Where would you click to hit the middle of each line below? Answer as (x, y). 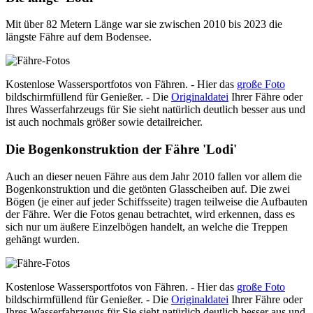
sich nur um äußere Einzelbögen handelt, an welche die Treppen (147, 226)
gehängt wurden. (43, 239)
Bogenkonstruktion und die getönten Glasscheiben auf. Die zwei (148, 189)
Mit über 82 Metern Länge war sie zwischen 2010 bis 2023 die (144, 24)
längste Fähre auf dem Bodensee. (79, 37)
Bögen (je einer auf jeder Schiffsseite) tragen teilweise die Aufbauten (156, 201)
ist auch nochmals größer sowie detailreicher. (104, 122)
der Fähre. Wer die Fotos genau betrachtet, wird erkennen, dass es (150, 214)
